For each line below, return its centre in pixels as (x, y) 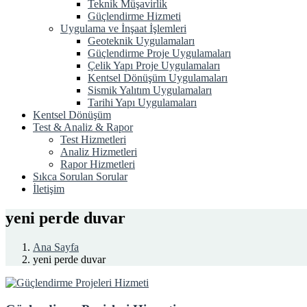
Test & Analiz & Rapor (83, 127)
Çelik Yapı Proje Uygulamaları (154, 65)
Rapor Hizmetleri (98, 164)
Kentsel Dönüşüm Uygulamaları (158, 78)
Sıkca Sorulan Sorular (80, 176)
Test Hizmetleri (93, 139)
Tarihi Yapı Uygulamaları (142, 102)
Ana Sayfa (56, 247)
